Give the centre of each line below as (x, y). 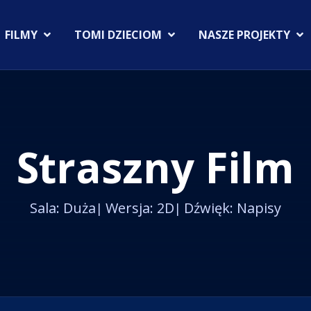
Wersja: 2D (140, 208)
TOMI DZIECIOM (123, 35)
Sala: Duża (67, 208)
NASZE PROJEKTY (250, 35)
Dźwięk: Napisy (233, 208)
